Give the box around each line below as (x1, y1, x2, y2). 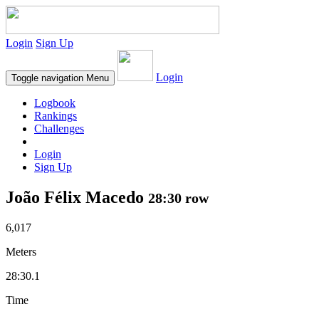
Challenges (34, 122, 84, 135)
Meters (6, 245, 36, 258)
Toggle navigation (11, 73, 83, 83)
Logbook (34, 97, 75, 109)
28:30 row (148, 189, 209, 206)
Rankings (34, 110, 77, 122)
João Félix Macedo (6, 187, 148, 206)
